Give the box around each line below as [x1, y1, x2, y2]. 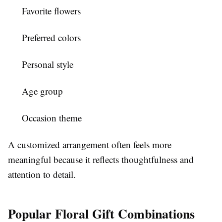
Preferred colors [22, 31, 81, 44]
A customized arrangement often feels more [8, 138, 171, 151]
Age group [22, 84, 63, 97]
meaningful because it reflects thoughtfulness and [8, 153, 194, 166]
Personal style [22, 57, 73, 70]
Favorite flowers [22, 4, 81, 17]
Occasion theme [22, 111, 82, 124]
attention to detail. [8, 167, 76, 180]
